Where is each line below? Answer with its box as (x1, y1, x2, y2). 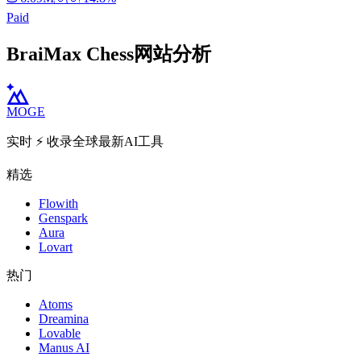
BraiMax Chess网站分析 (6, 44, 211, 65)
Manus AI (39, 340, 89, 355)
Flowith (39, 196, 78, 210)
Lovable (39, 326, 81, 340)
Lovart (39, 239, 73, 254)
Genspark (39, 210, 88, 225)
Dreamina (39, 311, 89, 326)
